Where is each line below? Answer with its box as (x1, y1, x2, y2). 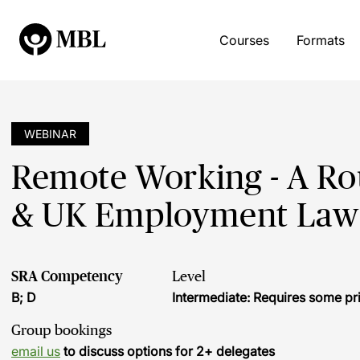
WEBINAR (24, 127, 76, 141)
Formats (296, 32, 345, 48)
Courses (219, 32, 269, 48)
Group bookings (11, 322, 112, 338)
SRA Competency (11, 268, 123, 284)
